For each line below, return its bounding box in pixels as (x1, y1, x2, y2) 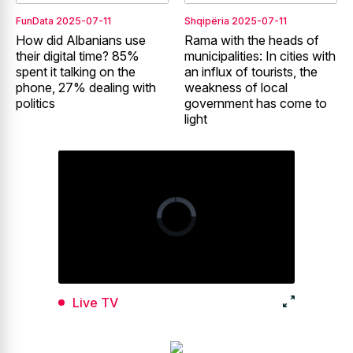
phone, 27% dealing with (16, 80, 156, 96)
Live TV (72, 295, 118, 311)
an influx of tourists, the (184, 64, 318, 80)
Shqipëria (184, 15, 229, 28)
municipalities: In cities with (184, 48, 336, 65)
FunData (16, 15, 54, 28)
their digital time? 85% (16, 48, 139, 65)
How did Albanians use (16, 32, 146, 49)
